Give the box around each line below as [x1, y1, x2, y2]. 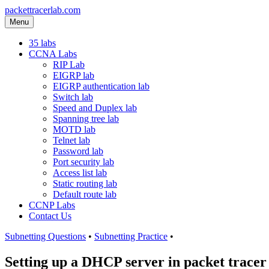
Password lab [53, 146, 103, 156]
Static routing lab [53, 178, 117, 189]
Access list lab [53, 168, 107, 178]
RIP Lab [53, 59, 85, 70]
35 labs [29, 38, 56, 48]
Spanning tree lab [53, 113, 119, 124]
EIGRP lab [53, 70, 94, 80]
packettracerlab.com [5, 5, 80, 15]
